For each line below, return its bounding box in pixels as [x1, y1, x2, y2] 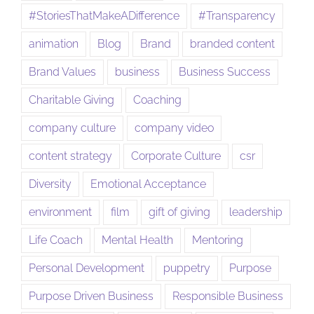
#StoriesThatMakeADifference [29, 9, 179, 23]
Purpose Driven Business [29, 289, 153, 303]
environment [29, 205, 92, 219]
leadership [229, 205, 282, 219]
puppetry [163, 261, 210, 275]
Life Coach [29, 233, 83, 247]
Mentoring [192, 233, 243, 247]
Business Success [179, 65, 271, 79]
